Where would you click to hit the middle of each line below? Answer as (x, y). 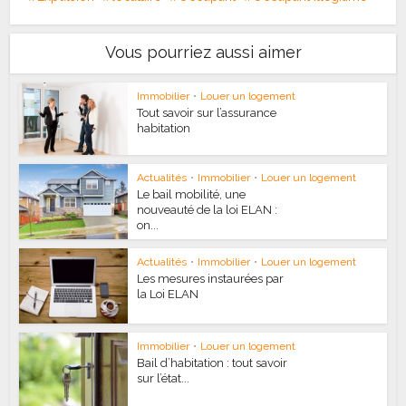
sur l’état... (164, 378)
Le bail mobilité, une (192, 195)
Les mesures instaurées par (211, 278)
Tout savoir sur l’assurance (207, 113)
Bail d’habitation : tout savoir (213, 362)
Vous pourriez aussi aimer (203, 53)
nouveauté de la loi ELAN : (208, 210)
